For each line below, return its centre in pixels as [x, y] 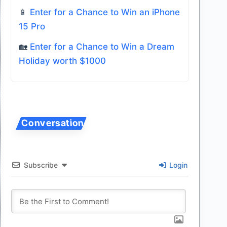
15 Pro [32, 26]
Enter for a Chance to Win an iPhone [105, 12]
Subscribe [41, 165]
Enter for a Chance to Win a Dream [102, 46]
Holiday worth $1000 [62, 61]
